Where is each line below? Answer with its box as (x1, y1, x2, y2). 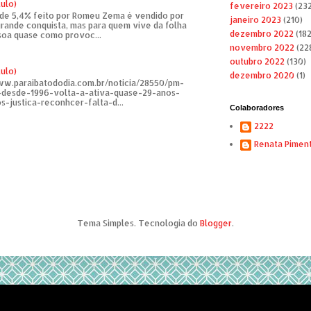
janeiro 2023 (229, 15, 281, 26)
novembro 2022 (229, 42, 294, 53)
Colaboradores (229, 103, 284, 112)
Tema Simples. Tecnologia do (77, 218, 200, 229)
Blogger (200, 218, 232, 229)
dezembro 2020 (229, 70, 294, 81)
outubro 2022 (229, 56, 285, 67)
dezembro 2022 (229, 28, 294, 40)
